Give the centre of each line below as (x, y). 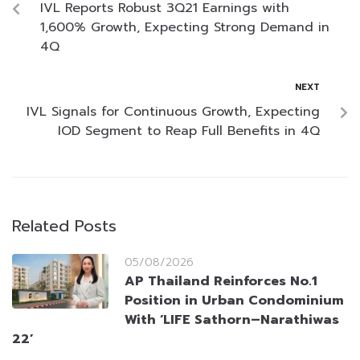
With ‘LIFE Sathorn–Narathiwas (232, 319)
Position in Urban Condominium (234, 300)
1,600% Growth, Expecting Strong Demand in (185, 27)
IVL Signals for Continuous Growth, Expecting (173, 111)
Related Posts (64, 225)
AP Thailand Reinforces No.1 (221, 281)
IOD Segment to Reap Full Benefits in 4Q (189, 131)
